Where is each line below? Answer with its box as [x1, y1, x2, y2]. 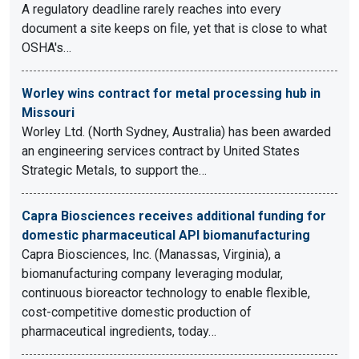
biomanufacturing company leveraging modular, [22, 266, 283, 281]
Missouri [22, 105, 75, 120]
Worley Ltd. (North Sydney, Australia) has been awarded [22, 124, 331, 139]
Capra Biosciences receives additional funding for [22, 208, 326, 224]
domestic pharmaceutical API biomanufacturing [22, 228, 310, 243]
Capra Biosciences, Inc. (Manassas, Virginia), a [22, 247, 280, 262]
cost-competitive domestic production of [22, 305, 252, 320]
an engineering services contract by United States [22, 143, 300, 159]
